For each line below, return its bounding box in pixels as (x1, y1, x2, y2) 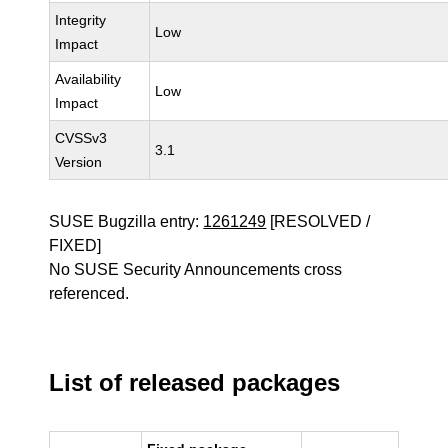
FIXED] (49, 237, 102, 254)
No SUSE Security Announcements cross (49, 261, 343, 278)
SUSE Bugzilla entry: (49, 213, 204, 230)
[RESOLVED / (266, 213, 371, 230)
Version (55, 154, 103, 170)
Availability (55, 71, 122, 87)
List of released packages (49, 369, 341, 396)
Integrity (55, 12, 107, 28)
